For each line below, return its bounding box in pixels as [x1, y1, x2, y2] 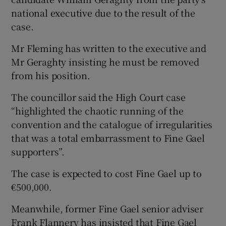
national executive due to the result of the [11, 6, 195, 19]
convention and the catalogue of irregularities [11, 117, 213, 131]
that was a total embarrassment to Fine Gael [11, 131, 205, 144]
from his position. [11, 68, 90, 82]
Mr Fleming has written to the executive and [11, 41, 206, 54]
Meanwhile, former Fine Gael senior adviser [11, 201, 204, 215]
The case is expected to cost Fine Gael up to [11, 166, 202, 180]
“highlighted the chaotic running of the [11, 103, 184, 117]
